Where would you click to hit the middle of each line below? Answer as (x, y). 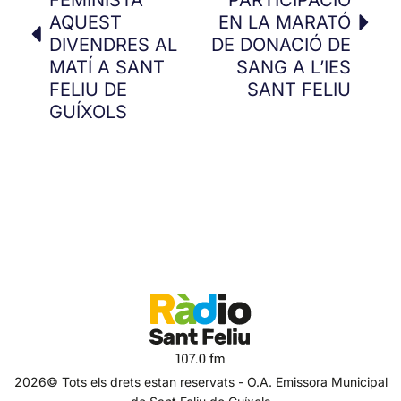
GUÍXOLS (88, 111)
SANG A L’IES (294, 67)
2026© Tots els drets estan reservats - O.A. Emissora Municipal (200, 381)
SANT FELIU (299, 89)
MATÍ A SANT (107, 67)
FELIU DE (88, 89)
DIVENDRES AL (113, 44)
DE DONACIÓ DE (281, 44)
